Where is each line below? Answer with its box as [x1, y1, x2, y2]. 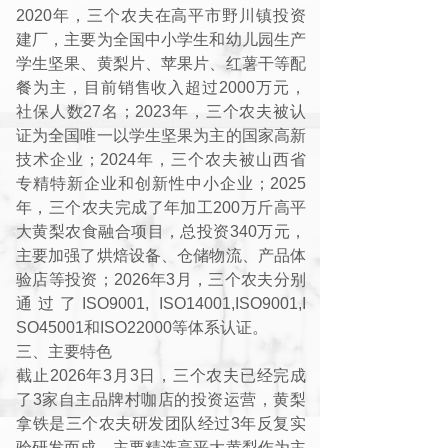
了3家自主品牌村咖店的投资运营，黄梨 [16, 391, 306, 408]
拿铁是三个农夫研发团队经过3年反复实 [16, 415, 306, 432]
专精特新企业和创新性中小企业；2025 [16, 175, 306, 192]
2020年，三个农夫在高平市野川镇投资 [16, 7, 306, 24]
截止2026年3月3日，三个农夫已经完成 [16, 367, 306, 384]
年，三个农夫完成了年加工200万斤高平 [16, 199, 306, 216]
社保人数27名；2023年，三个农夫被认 [16, 103, 306, 120]
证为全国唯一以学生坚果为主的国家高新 [16, 127, 306, 144]
